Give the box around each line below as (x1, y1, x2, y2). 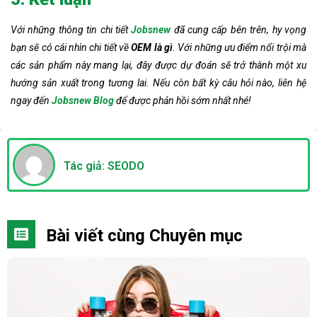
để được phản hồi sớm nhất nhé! (114, 94, 251, 106)
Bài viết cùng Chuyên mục (46, 225, 243, 246)
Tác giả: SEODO (64, 158, 144, 173)
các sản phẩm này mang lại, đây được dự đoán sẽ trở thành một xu (11, 59, 306, 71)
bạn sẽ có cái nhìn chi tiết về (11, 41, 132, 53)
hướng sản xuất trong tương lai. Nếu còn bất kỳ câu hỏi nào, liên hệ (11, 76, 306, 88)
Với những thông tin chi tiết (11, 23, 132, 35)
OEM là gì (131, 41, 173, 53)
